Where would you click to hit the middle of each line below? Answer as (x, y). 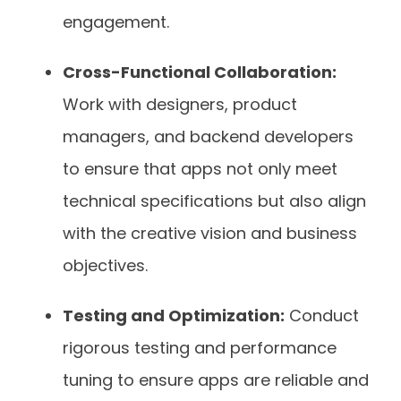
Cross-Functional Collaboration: (200, 72)
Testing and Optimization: (174, 315)
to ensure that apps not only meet (200, 168)
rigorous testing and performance (200, 347)
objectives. (107, 265)
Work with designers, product (180, 104)
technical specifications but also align (214, 200)
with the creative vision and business (210, 233)
